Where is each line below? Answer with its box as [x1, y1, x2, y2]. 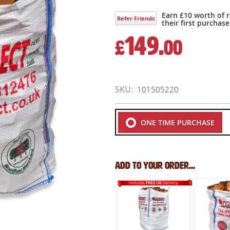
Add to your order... [115, 160, 195, 171]
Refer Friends [117, 14, 155, 23]
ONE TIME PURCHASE [139, 117, 215, 127]
